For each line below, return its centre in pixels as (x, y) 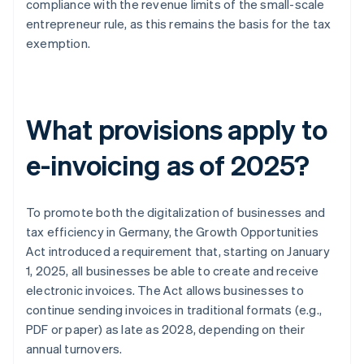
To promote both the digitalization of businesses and (176, 212)
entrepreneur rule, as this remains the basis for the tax (179, 24)
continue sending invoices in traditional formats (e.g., (174, 310)
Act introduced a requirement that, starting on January (178, 251)
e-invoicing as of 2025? (168, 165)
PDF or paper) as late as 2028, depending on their (165, 329)
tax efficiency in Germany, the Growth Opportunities (173, 232)
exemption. (58, 43)
